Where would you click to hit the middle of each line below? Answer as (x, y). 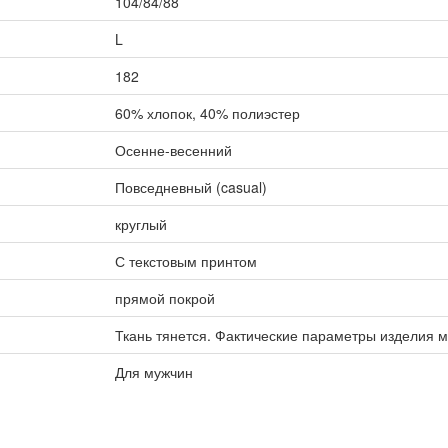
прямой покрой (164, 298)
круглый (140, 224)
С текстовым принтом (185, 261)
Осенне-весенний (173, 150)
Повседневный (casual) (190, 187)
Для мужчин (153, 372)
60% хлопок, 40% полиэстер (207, 113)
